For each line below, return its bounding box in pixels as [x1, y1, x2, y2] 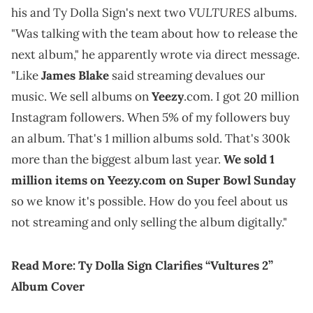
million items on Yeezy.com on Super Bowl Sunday [11, 173, 296, 189]
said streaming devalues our [109, 68, 265, 84]
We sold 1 [224, 152, 275, 168]
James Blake [41, 68, 109, 84]
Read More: [11, 258, 78, 274]
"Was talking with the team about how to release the [11, 26, 298, 42]
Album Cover [11, 279, 85, 295]
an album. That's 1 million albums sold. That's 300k [11, 131, 290, 147]
